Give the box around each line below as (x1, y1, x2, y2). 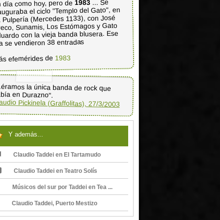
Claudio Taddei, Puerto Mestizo (12, 200, 97, 207)
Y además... (8, 131, 43, 138)
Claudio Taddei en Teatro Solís (14, 167, 97, 174)
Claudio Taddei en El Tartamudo (13, 151, 101, 158)
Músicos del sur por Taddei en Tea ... (12, 184, 112, 191)
